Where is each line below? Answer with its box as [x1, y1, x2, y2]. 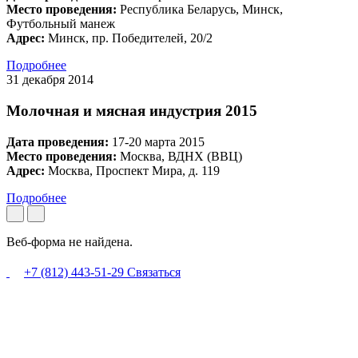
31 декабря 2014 [6, 73, 93, 87]
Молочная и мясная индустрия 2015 [6, 102, 257, 120]
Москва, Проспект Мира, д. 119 [45, 163, 220, 177]
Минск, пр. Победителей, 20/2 [45, 31, 213, 46]
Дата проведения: [6, 134, 109, 149]
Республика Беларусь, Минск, [117, 2, 283, 17]
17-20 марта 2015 [109, 134, 205, 149]
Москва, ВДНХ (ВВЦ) [117, 149, 242, 163]
